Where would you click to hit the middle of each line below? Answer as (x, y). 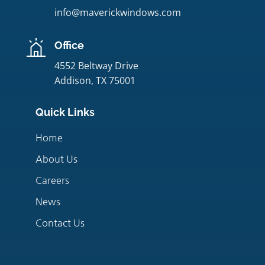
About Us (56, 159)
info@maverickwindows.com (117, 12)
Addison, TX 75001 (95, 80)
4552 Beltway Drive (96, 65)
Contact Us (60, 223)
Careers (52, 180)
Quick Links (65, 112)
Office (69, 45)
